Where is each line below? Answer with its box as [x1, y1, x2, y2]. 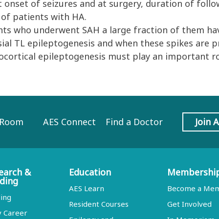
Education [68, 166, 111, 178]
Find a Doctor [105, 116, 163, 128]
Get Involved [167, 199, 212, 209]
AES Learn [68, 183, 104, 193]
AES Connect [43, 116, 96, 128]
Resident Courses [68, 199, 129, 209]
